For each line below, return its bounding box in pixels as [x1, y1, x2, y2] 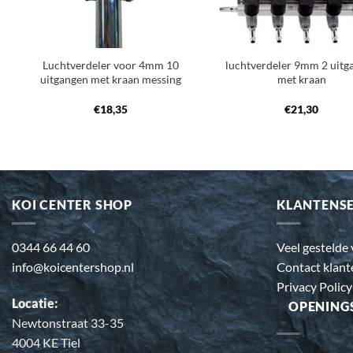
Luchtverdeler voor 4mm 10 [43, 58, 180, 72]
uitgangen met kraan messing [40, 72, 182, 87]
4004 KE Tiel [12, 334, 80, 350]
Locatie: [12, 295, 58, 310]
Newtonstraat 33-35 [12, 314, 124, 330]
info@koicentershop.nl [12, 259, 134, 275]
